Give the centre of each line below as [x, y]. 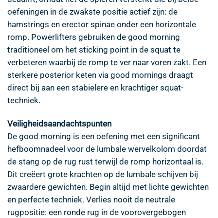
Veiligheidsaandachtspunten [59, 124]
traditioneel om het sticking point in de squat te [94, 50]
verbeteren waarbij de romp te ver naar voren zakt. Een [107, 63]
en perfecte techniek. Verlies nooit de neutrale [91, 200]
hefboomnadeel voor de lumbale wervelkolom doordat [107, 149]
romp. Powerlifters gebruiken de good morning [94, 37]
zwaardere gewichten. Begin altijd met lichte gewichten [108, 187]
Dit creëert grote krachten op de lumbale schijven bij [103, 174]
